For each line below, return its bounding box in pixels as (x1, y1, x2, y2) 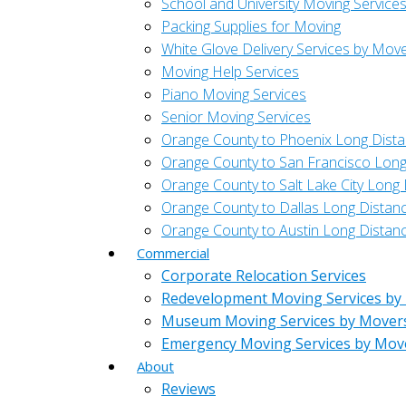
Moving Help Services (161, 62, 299, 82)
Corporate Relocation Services (161, 266, 366, 285)
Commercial (137, 244, 209, 262)
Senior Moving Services (161, 107, 311, 127)
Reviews (161, 379, 216, 399)
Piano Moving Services (161, 84, 306, 104)
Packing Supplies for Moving (161, 16, 341, 36)
